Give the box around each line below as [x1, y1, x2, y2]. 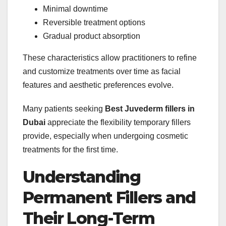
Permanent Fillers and [23, 188, 196, 208]
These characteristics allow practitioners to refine [23, 53, 197, 63]
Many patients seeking [23, 104, 105, 114]
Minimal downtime [43, 5, 108, 14]
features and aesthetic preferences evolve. [23, 81, 174, 90]
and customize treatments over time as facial [23, 67, 181, 76]
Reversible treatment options [43, 18, 145, 27]
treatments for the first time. [23, 145, 118, 154]
